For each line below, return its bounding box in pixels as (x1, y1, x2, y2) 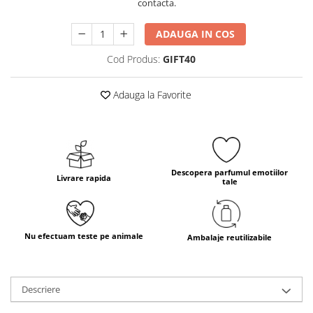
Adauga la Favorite (110, 88, 191, 101)
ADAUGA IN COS (156, 27, 235, 41)
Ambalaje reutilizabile (187, 231, 272, 242)
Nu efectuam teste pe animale (24, 231, 143, 242)
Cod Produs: (107, 52, 160, 66)
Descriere (22, 282, 60, 296)
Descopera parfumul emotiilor (171, 166, 288, 177)
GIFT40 (163, 52, 196, 66)
